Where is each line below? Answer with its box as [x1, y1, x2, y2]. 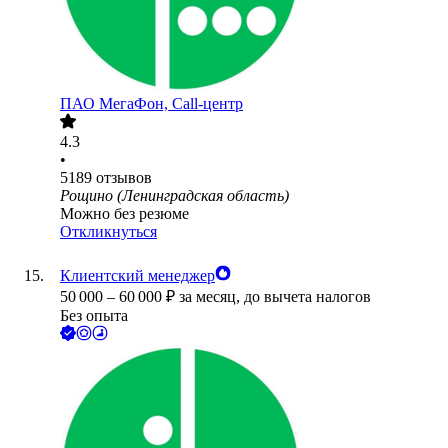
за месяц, [179, 288, 244, 306]
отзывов [96, 169, 152, 187]
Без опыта [60, 307, 128, 325]
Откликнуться [60, 223, 157, 241]
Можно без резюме [60, 205, 189, 223]
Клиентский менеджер [60, 267, 215, 285]
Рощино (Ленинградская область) [60, 187, 289, 205]
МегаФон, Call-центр [99, 95, 243, 113]
